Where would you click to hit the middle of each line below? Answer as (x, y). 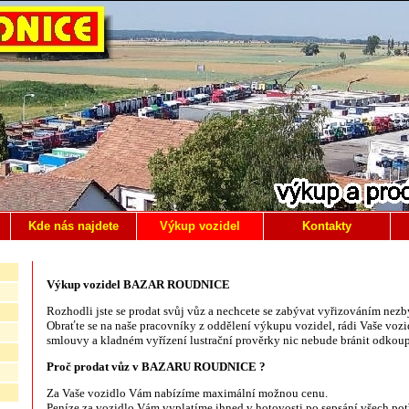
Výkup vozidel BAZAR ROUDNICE (138, 284)
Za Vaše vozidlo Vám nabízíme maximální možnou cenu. (187, 393)
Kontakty (326, 226)
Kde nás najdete (73, 226)
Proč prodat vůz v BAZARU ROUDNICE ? (156, 367)
